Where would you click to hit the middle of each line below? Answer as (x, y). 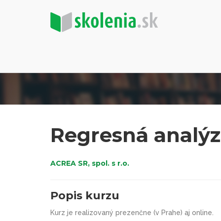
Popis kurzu (85, 196)
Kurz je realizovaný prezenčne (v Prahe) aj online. (132, 213)
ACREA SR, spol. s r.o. (90, 163)
